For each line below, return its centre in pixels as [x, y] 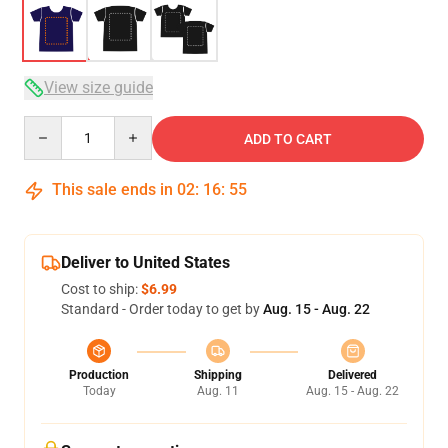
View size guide [98, 87]
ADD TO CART [288, 139]
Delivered [352, 375]
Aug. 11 [217, 391]
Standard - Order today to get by [162, 309]
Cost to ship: [101, 289]
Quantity [50, 125]
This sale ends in [112, 189]
